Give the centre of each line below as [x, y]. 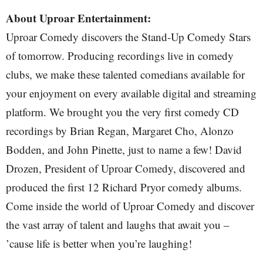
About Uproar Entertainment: [78, 18]
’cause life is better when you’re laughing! [99, 243]
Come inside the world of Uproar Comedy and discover [130, 206]
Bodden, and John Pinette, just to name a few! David [124, 149]
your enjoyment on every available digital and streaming [131, 93]
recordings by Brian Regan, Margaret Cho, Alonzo [120, 131]
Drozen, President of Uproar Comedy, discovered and [126, 168]
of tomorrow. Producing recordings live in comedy [120, 55]
